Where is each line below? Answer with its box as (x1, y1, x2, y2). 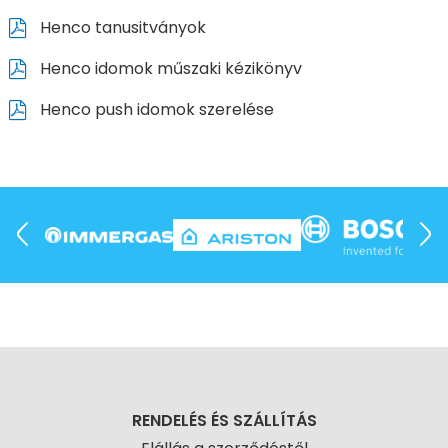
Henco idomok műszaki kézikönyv (35, 56, 302, 80)
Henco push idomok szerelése (35, 97, 274, 121)
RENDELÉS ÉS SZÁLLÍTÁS (131, 409, 317, 432)
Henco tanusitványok (35, 15, 206, 39)
